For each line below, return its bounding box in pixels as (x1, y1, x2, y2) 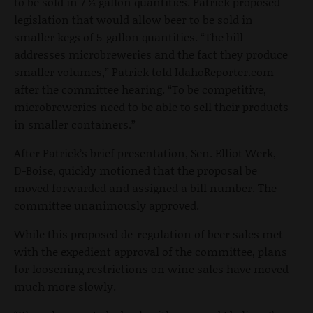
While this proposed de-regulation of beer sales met (14, 225, 283, 242)
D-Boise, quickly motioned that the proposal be (14, 161, 257, 178)
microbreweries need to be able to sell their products (14, 98, 289, 115)
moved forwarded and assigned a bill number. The (14, 179, 277, 196)
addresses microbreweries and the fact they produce (14, 45, 288, 62)
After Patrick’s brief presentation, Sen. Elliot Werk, (14, 144, 276, 161)
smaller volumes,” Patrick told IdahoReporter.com (14, 63, 274, 80)
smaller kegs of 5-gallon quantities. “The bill (14, 28, 243, 45)
